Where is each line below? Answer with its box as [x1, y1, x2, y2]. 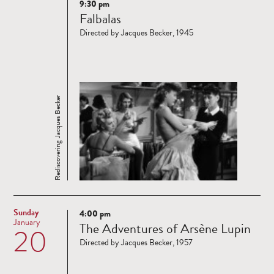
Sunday [13, 206, 39, 220]
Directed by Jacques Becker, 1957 [80, 236, 193, 250]
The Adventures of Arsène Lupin [80, 218, 251, 239]
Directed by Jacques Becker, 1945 [80, 26, 193, 40]
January [13, 216, 40, 229]
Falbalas [80, 9, 121, 29]
